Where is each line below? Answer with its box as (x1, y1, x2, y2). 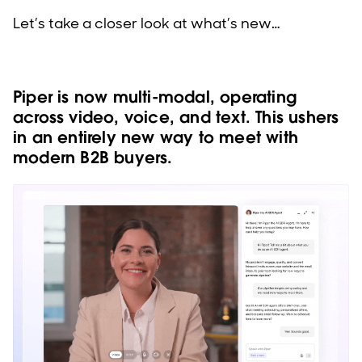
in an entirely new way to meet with (13, 127, 299, 148)
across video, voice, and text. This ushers (13, 107, 339, 128)
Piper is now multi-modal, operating (13, 86, 297, 107)
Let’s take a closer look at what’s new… (13, 14, 280, 33)
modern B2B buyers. (13, 147, 173, 168)
